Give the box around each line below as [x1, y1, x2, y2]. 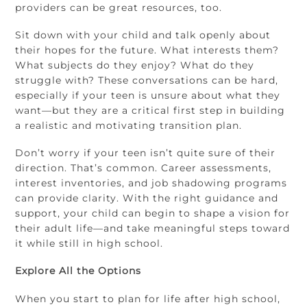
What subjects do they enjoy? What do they [15, 58, 255, 71]
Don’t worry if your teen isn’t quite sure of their [15, 147, 276, 160]
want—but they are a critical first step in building [15, 103, 286, 116]
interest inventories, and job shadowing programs [15, 177, 288, 190]
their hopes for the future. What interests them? [15, 43, 280, 56]
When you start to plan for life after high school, [15, 292, 281, 305]
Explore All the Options [15, 265, 142, 278]
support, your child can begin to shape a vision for [15, 207, 291, 220]
